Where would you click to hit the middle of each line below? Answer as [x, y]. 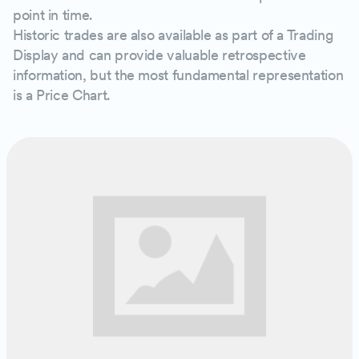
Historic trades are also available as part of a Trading [173, 34]
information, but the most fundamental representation [178, 75]
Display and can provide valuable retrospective [159, 54]
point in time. [55, 14]
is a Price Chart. [64, 95]
